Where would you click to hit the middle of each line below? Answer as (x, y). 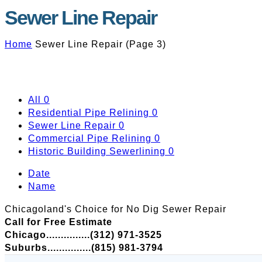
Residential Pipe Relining (89, 113)
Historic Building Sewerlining (97, 151)
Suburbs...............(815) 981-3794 (84, 248)
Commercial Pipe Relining (90, 139)
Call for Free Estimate (58, 222)
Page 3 (146, 44)
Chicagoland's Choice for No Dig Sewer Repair (116, 209)
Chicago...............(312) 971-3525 (83, 235)
